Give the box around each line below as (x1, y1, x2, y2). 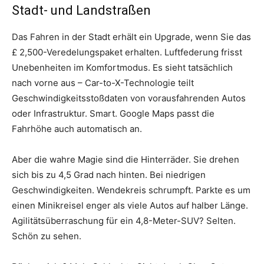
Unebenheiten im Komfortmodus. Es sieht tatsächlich (12, 61, 233, 73)
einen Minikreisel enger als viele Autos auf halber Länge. (12, 199, 248, 211)
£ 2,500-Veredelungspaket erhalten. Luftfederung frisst (12, 46, 242, 58)
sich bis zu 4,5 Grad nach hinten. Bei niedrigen (12, 169, 206, 180)
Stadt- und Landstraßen (12, 2, 151, 18)
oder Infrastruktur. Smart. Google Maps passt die (12, 107, 214, 119)
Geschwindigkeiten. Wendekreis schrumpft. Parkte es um (12, 184, 250, 196)
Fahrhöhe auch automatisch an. (12, 123, 142, 134)
